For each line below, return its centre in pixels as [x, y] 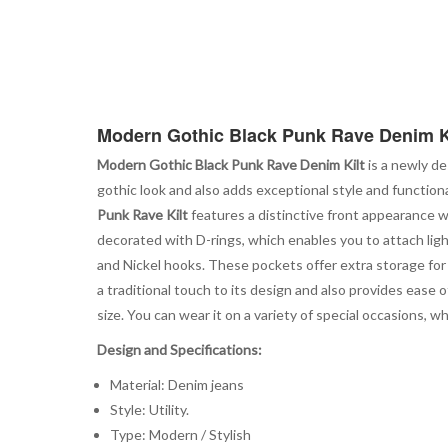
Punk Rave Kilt [142, 214]
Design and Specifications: [179, 349]
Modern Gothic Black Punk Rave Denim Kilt [231, 164]
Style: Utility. [149, 409]
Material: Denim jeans [176, 384]
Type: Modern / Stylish [180, 434]
